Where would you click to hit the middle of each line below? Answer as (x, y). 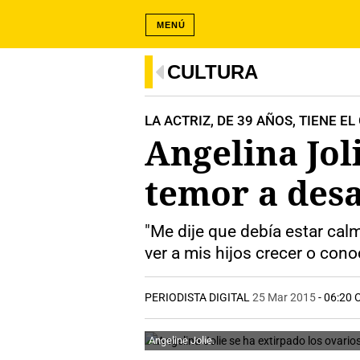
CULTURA (213, 72)
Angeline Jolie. (182, 340)
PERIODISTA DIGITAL (198, 297)
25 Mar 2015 (284, 297)
